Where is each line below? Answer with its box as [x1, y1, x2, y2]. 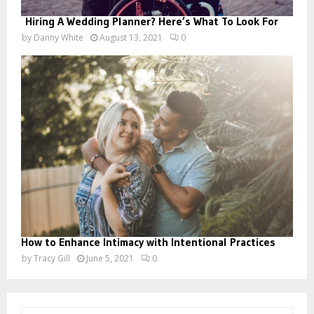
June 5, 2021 [86, 252, 134, 264]
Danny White [34, 31, 83, 43]
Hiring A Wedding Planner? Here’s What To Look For [21, 13, 278, 28]
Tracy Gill [34, 252, 70, 264]
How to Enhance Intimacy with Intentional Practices [21, 234, 275, 249]
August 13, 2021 [100, 31, 163, 43]
